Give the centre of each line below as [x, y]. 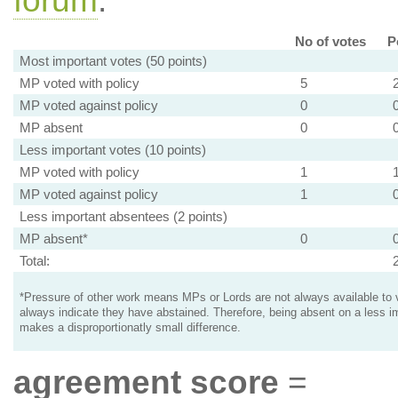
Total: [34, 261]
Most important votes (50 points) [113, 61]
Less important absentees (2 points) [123, 216]
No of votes [330, 41]
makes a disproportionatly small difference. [130, 328]
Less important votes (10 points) [112, 150]
